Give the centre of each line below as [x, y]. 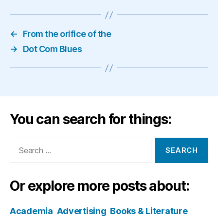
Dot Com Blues [52, 49]
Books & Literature [149, 211]
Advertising [82, 211]
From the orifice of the [67, 34]
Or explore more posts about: [100, 186]
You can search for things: [91, 119]
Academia [31, 211]
